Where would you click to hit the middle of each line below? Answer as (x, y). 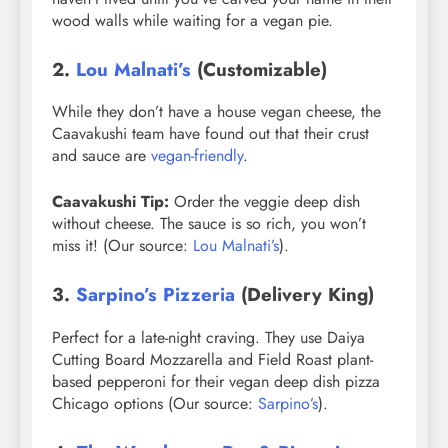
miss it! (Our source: (122, 246)
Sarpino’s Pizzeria (155, 295)
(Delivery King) (304, 295)
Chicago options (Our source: (155, 403)
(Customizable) (259, 69)
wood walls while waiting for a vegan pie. (192, 20)
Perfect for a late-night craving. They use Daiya (208, 337)
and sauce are (101, 156)
